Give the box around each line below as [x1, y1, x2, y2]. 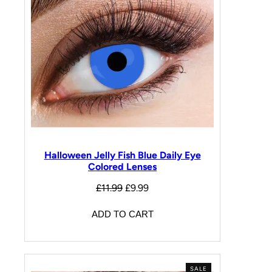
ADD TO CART [91, 209, 154, 220]
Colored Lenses [88, 160, 157, 172]
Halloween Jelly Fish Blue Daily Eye [44, 149, 201, 161]
